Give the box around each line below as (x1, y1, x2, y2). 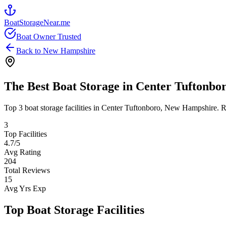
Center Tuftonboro (101, 103, 160, 112)
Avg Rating (4, 147, 41, 156)
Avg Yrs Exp (4, 184, 46, 193)
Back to (16, 46, 43, 55)
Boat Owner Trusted (16, 32, 81, 41)
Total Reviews (4, 165, 50, 175)
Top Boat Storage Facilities (4, 203, 144, 216)
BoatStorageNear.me (4, 18, 70, 27)
